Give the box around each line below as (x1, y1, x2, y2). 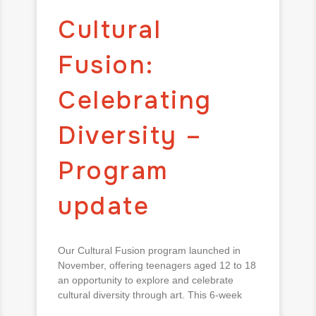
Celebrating (58, 84, 212, 116)
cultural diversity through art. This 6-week (58, 288, 242, 300)
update (58, 190, 150, 222)
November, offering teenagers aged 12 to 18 (58, 259, 256, 271)
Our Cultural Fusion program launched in (58, 244, 241, 256)
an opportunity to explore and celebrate (58, 274, 233, 286)
